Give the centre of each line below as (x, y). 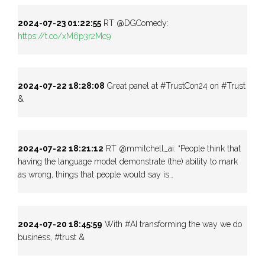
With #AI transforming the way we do (172, 224)
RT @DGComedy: (135, 23)
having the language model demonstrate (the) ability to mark (128, 161)
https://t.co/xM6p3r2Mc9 (64, 36)
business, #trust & (51, 237)
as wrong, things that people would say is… (96, 174)
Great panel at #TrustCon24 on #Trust (175, 85)
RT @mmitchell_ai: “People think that (172, 148)
